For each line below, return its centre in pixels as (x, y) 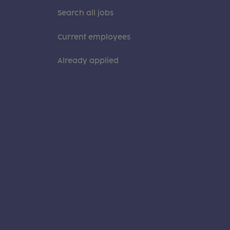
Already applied (88, 61)
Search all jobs (85, 13)
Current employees (94, 37)
